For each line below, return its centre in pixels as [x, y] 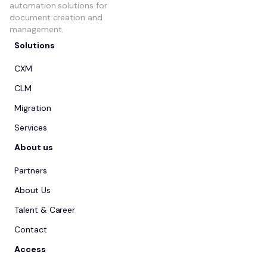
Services [31, 127]
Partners [31, 170]
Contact [31, 229]
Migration [33, 108]
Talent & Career [45, 209]
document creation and [56, 17]
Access [30, 249]
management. [37, 29]
